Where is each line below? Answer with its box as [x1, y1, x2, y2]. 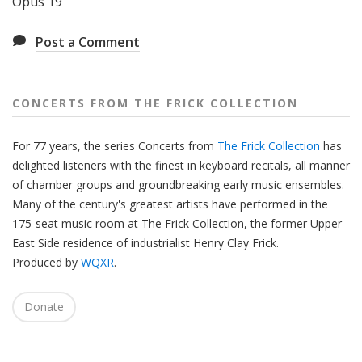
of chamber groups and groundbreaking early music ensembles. [12, 176, 344, 192]
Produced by [12, 254, 81, 270]
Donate [24, 298, 64, 314]
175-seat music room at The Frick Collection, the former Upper [12, 215, 342, 231]
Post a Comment [36, 32, 140, 51]
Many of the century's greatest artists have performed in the [12, 196, 328, 212]
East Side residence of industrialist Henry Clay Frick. [12, 234, 279, 250]
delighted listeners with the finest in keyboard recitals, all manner [12, 157, 350, 173]
